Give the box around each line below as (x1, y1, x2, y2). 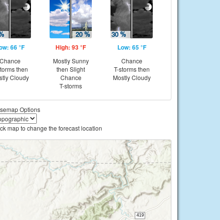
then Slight (56, 65, 85, 73)
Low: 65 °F (117, 43, 146, 52)
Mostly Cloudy (112, 73, 151, 82)
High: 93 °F (55, 43, 86, 52)
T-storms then (113, 65, 150, 73)
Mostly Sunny (53, 56, 89, 65)
